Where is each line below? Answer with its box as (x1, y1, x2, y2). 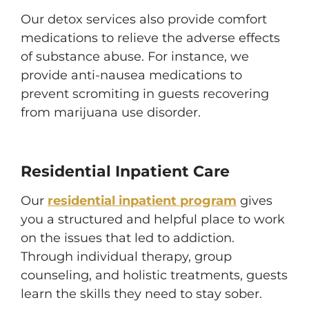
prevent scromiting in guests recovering (21, 86, 269, 101)
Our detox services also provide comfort (21, 12, 267, 27)
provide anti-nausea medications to (21, 68, 242, 83)
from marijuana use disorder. (21, 105, 201, 120)
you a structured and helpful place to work (21, 212, 285, 227)
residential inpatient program (48, 193, 237, 208)
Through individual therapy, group (21, 249, 232, 264)
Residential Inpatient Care (21, 162, 230, 181)
